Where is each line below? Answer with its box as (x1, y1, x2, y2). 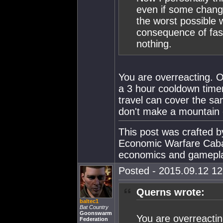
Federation (80, 216, 108, 222)
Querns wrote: (136, 187, 205, 198)
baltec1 (80, 198, 99, 204)
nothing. (136, 38, 172, 49)
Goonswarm (80, 210, 112, 216)
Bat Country (80, 204, 109, 210)
